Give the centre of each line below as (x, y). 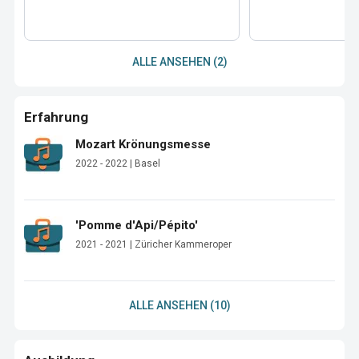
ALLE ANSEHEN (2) (179, 62)
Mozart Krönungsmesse (143, 144)
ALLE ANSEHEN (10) (179, 305)
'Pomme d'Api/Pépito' (137, 225)
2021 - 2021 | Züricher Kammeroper (153, 244)
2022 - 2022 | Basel (118, 163)
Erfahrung (56, 117)
